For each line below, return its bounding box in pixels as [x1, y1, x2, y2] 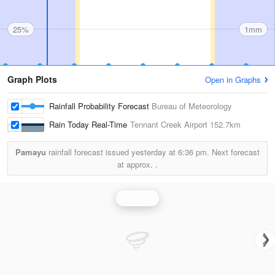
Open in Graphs [205, 74, 261, 85]
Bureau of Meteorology [152, 100, 232, 112]
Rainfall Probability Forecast [49, 100, 152, 112]
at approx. [117, 158, 155, 170]
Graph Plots [7, 73, 57, 85]
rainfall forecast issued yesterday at [46, 146, 178, 158]
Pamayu [15, 146, 46, 158]
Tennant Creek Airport [130, 118, 207, 130]
